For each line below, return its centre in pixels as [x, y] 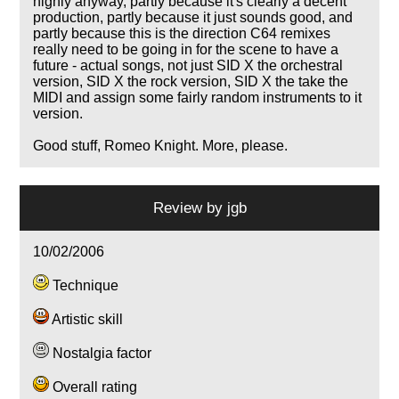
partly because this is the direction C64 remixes [182, 33]
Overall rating [94, 387]
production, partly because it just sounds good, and [193, 17]
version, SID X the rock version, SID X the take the [191, 81]
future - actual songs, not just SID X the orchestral [188, 65]
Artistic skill [86, 319]
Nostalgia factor [101, 353]
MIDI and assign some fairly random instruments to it [198, 97]
